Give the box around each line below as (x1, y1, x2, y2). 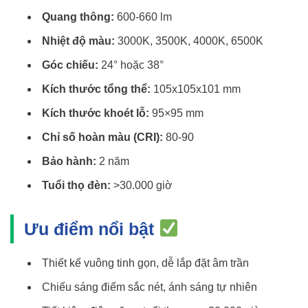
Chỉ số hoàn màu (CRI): (41, 131, 163, 143)
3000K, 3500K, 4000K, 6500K (114, 34, 263, 47)
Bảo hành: (41, 155, 96, 167)
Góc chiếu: (41, 58, 98, 71)
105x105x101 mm (150, 82, 241, 95)
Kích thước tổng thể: (41, 82, 151, 95)
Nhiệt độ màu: (41, 34, 115, 47)
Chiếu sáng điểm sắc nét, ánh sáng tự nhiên (41, 280, 257, 293)
